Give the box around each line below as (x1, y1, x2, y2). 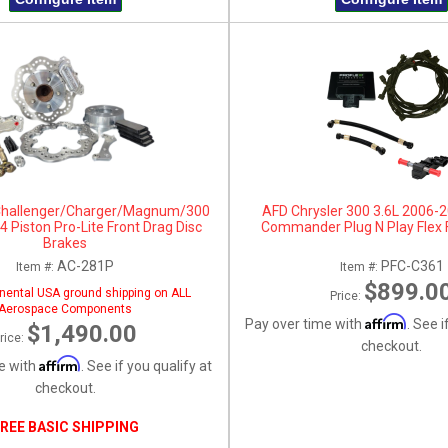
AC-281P (57, 257, 115, 274)
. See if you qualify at (80, 357, 212, 374)
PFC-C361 (380, 257, 444, 274)
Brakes (43, 234, 88, 251)
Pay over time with (245, 315, 366, 332)
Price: (330, 288, 365, 303)
